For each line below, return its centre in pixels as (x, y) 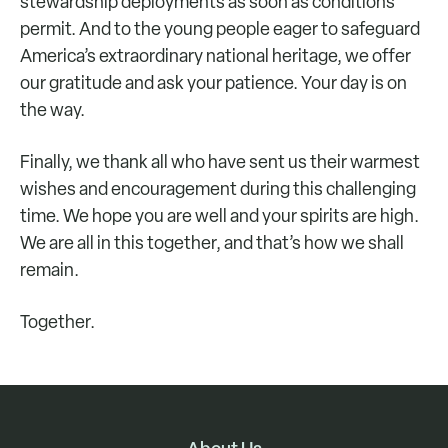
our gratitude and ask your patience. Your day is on (213, 82)
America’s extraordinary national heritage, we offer (215, 55)
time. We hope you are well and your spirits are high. (219, 215)
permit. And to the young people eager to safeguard (220, 28)
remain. (49, 269)
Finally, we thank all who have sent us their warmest (220, 161)
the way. (52, 109)
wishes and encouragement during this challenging (218, 188)
